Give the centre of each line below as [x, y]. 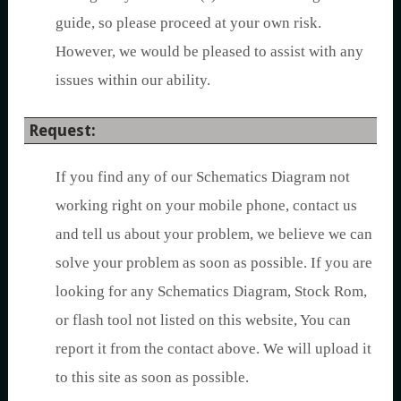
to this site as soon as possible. [152, 377]
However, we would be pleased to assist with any [209, 51]
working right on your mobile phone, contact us [206, 205]
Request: [62, 130]
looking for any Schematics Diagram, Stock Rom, [211, 291]
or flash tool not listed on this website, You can [203, 320]
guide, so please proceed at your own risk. [188, 22]
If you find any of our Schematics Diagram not [203, 176]
